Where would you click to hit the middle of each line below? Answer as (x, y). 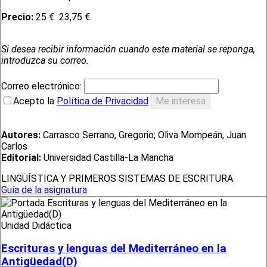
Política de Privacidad (103, 101)
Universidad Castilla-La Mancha (107, 158)
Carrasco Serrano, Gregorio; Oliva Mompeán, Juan (143, 135)
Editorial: (21, 158)
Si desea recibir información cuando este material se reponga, (128, 49)
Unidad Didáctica (36, 225)
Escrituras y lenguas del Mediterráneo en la (114, 249)
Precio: (18, 17)
